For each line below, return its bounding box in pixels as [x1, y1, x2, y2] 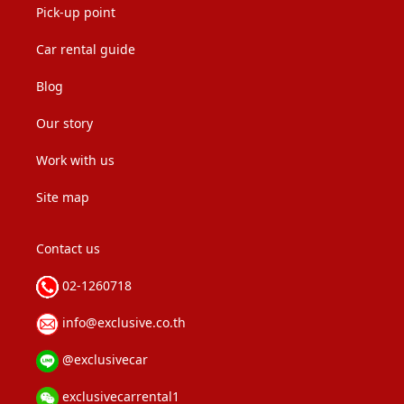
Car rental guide [36, 40, 135, 58]
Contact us [36, 239, 100, 257]
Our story [36, 114, 93, 132]
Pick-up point [36, 3, 115, 21]
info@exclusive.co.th [59, 313, 186, 331]
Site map [36, 188, 89, 206]
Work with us [36, 151, 115, 169]
